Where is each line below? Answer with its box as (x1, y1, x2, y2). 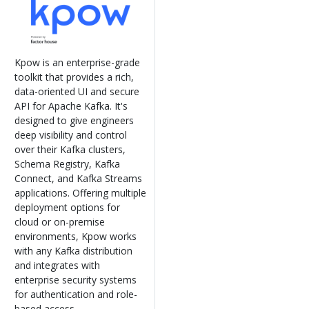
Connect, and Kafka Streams (14, 171, 142, 185)
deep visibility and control (14, 128, 127, 141)
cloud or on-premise (14, 215, 105, 228)
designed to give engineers (14, 113, 134, 127)
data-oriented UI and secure (14, 84, 139, 98)
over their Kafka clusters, (14, 142, 126, 156)
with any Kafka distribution (14, 243, 132, 257)
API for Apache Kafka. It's (14, 99, 128, 112)
